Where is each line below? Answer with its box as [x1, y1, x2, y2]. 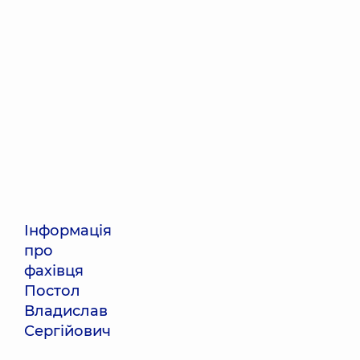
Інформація [24, 222, 112, 239]
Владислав [24, 302, 108, 320]
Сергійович [24, 322, 111, 340]
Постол [24, 282, 80, 300]
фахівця [24, 262, 84, 280]
